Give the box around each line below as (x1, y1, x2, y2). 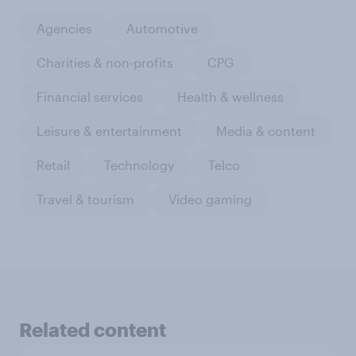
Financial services (36, 89, 143, 105)
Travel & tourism (36, 192, 134, 207)
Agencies (36, 21, 92, 37)
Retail (36, 157, 70, 173)
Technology (103, 157, 174, 173)
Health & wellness (176, 89, 284, 105)
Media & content (215, 123, 315, 139)
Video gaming (168, 192, 252, 207)
